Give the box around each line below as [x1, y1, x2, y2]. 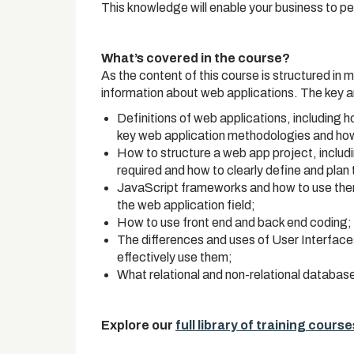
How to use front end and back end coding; [117, 216, 352, 229]
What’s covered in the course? [101, 51, 290, 65]
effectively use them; [117, 250, 232, 264]
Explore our [101, 318, 175, 332]
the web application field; [117, 198, 255, 212]
